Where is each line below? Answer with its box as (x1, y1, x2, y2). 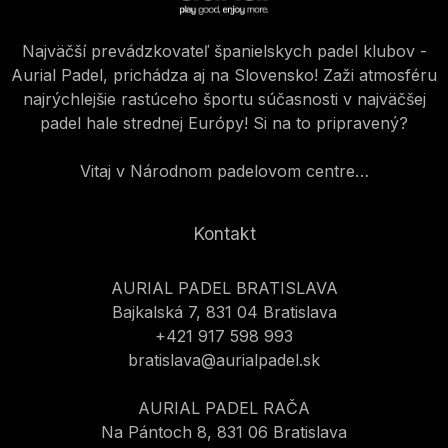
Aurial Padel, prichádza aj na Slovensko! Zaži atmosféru (11, 65, 437, 86)
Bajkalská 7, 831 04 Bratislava (111, 302, 337, 323)
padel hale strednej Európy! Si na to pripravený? (40, 113, 408, 134)
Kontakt (192, 223, 256, 245)
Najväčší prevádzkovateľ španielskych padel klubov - (21, 41, 427, 62)
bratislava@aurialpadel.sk (128, 350, 320, 371)
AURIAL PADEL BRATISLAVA (110, 278, 338, 299)
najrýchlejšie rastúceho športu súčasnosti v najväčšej (22, 89, 426, 110)
